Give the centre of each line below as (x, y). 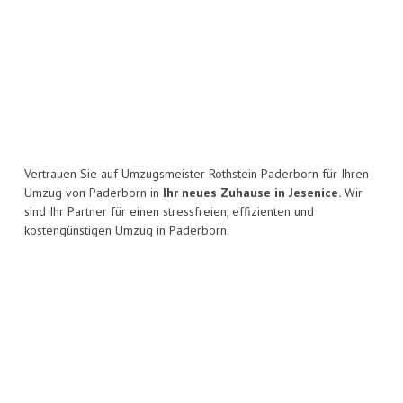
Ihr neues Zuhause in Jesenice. (252, 193)
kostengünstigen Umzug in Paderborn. (127, 231)
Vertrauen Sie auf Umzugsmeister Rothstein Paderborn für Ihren (197, 174)
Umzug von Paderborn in (94, 193)
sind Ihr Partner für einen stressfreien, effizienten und (169, 212)
